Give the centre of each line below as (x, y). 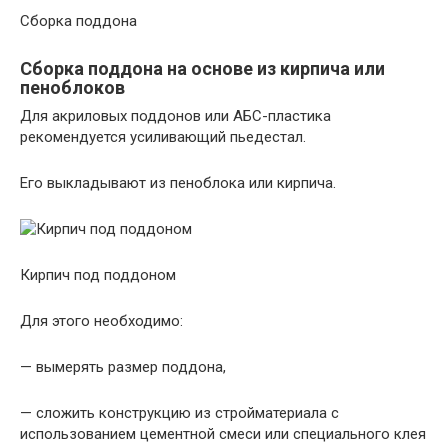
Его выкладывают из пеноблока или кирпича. (178, 182)
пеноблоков (72, 87)
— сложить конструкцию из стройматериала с (179, 412)
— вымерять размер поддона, (123, 366)
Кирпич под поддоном (98, 274)
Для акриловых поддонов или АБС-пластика (175, 115)
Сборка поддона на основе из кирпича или (202, 68)
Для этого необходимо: (101, 320)
